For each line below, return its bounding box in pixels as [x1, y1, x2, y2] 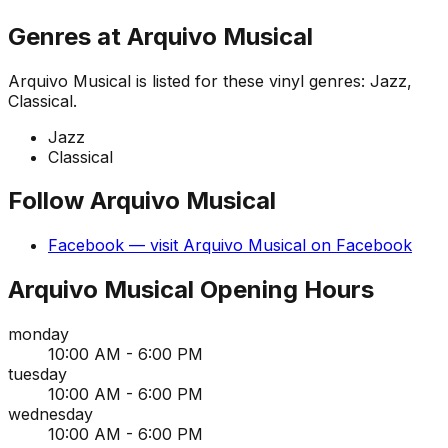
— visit [124, 235, 183, 256]
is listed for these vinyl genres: [131, 70, 370, 91]
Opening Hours [194, 275, 374, 305]
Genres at [8, 21, 127, 51]
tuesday [8, 364, 67, 385]
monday [8, 324, 69, 345]
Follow [8, 186, 90, 216]
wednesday [8, 404, 93, 425]
